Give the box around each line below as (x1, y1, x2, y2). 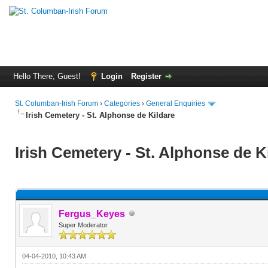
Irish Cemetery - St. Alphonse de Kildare (26, 110, 175, 120)
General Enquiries (146, 99, 205, 108)
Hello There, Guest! (13, 72, 83, 81)
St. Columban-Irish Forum (15, 99, 98, 108)
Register (131, 72, 162, 81)
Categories (104, 99, 140, 108)
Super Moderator (59, 221, 108, 229)
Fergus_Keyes (59, 208, 125, 219)
